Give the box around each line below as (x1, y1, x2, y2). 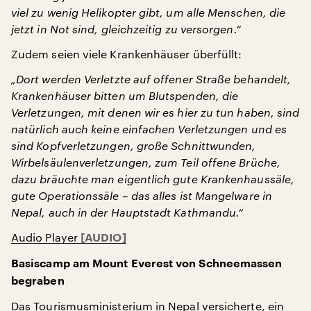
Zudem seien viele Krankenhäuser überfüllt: (11, 47, 242, 60)
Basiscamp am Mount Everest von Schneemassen (11, 258, 283, 269)
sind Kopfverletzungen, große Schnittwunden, (11, 139, 256, 152)
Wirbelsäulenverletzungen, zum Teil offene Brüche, (11, 155, 280, 169)
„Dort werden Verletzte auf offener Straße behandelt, (11, 72, 292, 85)
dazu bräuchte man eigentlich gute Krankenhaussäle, (11, 172, 294, 185)
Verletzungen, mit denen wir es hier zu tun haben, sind (11, 106, 300, 119)
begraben (11, 276, 65, 287)
